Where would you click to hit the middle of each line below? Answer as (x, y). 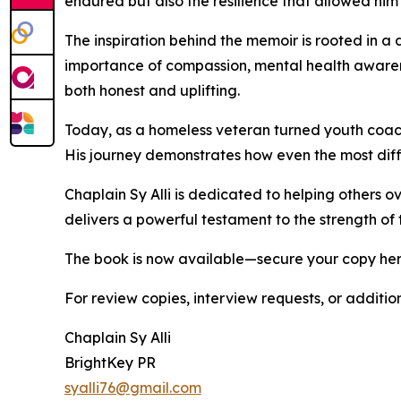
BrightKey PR (110, 362)
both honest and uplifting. (152, 90)
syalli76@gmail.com (133, 387)
